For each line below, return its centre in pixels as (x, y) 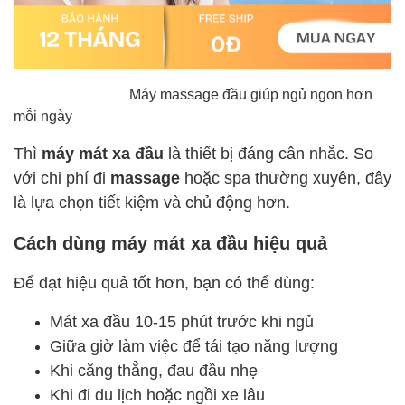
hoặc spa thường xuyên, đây (286, 177)
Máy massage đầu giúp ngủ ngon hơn (249, 93)
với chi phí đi (62, 177)
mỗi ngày (43, 115)
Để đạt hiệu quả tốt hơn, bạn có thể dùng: (164, 282)
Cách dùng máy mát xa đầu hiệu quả (170, 242)
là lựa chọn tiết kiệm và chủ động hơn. (152, 201)
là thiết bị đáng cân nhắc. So (268, 152)
